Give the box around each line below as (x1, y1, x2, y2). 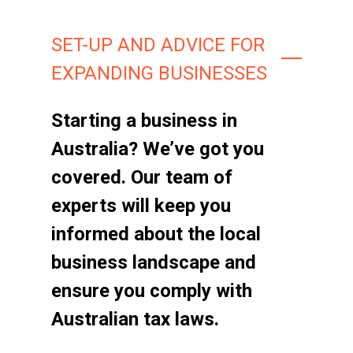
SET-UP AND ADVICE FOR (51, 34, 265, 56)
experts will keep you (51, 195, 231, 217)
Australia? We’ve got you (51, 138, 264, 160)
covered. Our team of (51, 166, 232, 188)
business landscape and (51, 251, 256, 273)
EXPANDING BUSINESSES (51, 62, 267, 84)
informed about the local (51, 223, 261, 245)
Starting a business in (51, 110, 237, 132)
